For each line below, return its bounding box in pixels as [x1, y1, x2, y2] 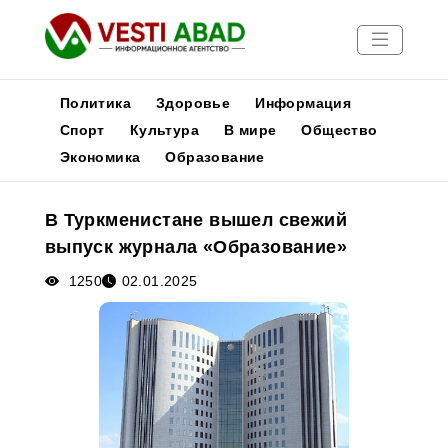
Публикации [10, 196, 103, 213]
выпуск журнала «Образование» [44, 237, 347, 257]
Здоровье [156, 95, 231, 111]
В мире [224, 122, 277, 138]
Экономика [59, 149, 141, 165]
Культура [129, 122, 199, 138]
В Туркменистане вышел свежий [44, 210, 347, 230]
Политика [59, 95, 131, 111]
